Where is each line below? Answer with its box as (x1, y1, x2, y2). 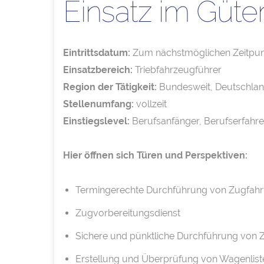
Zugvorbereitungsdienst (75, 207, 180, 219)
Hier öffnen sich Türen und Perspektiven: (63, 150, 247, 161)
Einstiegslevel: (63, 115, 130, 127)
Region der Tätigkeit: (63, 81, 157, 93)
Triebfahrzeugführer (133, 64, 222, 76)
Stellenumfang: (63, 98, 134, 110)
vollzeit (134, 98, 167, 110)
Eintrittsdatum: (63, 47, 130, 59)
